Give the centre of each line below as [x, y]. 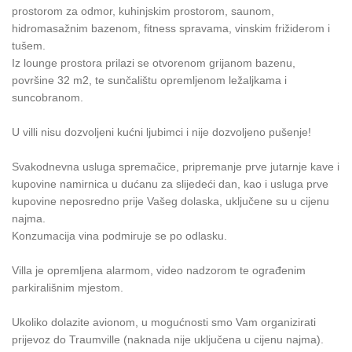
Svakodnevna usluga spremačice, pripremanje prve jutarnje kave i [176, 166]
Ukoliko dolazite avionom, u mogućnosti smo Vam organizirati [164, 322]
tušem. [30, 45]
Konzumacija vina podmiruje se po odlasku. [119, 235]
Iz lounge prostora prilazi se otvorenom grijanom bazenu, [154, 62]
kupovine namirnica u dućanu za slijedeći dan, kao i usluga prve [170, 183]
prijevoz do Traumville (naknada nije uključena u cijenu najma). [168, 339]
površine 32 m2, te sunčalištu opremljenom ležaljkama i [149, 80]
